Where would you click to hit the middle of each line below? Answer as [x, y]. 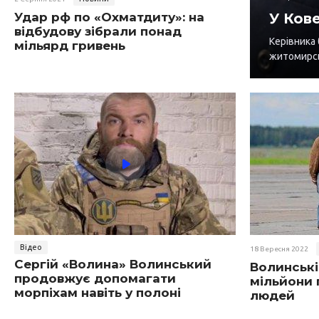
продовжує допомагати [95, 279]
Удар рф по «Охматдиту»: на [109, 17]
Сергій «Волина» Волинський [113, 265]
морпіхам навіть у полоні [98, 293]
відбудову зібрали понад [98, 32]
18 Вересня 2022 [279, 249]
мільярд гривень [70, 46]
